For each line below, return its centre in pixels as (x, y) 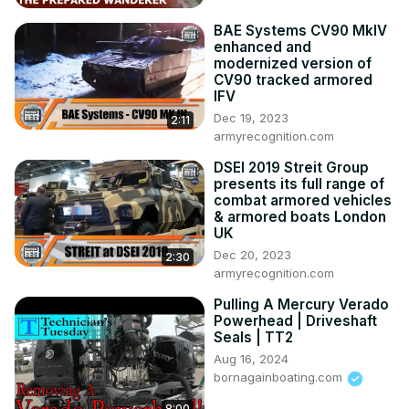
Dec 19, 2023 (251, 118)
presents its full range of (299, 184)
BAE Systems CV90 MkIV (300, 31)
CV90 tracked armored (293, 80)
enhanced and (262, 47)
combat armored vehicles (303, 201)
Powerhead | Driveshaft (295, 321)
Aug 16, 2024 (251, 359)
